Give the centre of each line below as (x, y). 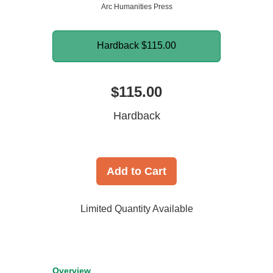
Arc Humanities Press (136, 7)
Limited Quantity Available (136, 209)
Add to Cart (136, 172)
